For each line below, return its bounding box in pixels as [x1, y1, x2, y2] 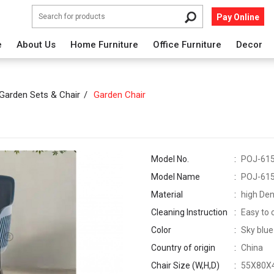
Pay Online [217, 12, 259, 22]
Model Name [151, 172, 201, 182]
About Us [17, 39, 56, 50]
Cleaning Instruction [151, 207, 228, 217]
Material [151, 190, 183, 199]
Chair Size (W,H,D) [151, 261, 220, 270]
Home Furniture [70, 39, 138, 50]
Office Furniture [153, 39, 221, 50]
